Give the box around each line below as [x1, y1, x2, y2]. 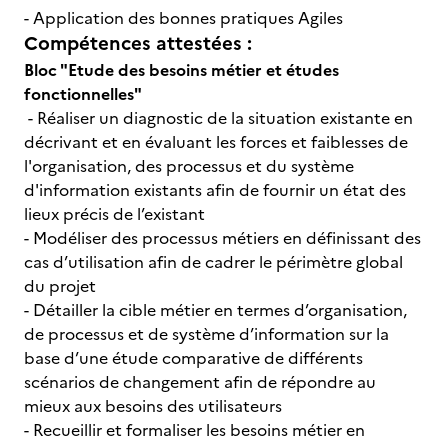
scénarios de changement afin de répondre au [24, 370, 376, 394]
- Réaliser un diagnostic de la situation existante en [24, 106, 413, 130]
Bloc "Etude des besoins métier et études [24, 58, 339, 82]
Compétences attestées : [24, 29, 252, 58]
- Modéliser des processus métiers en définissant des [24, 226, 421, 250]
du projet [24, 274, 100, 298]
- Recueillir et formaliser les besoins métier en [24, 418, 365, 442]
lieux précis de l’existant [24, 202, 209, 226]
